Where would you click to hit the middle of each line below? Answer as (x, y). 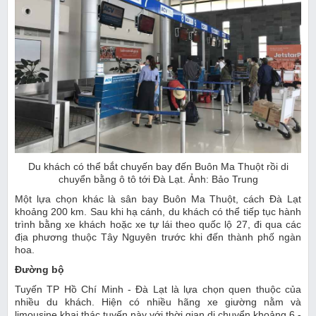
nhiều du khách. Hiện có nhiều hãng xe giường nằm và (158, 302)
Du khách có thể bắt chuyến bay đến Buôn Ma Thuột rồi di (158, 167)
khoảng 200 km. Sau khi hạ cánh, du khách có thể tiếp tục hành (158, 212)
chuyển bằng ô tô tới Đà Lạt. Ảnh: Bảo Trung (158, 180)
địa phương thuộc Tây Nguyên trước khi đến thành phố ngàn (158, 237)
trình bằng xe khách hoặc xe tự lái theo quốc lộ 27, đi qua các (158, 225)
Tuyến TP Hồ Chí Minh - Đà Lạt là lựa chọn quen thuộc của (158, 290)
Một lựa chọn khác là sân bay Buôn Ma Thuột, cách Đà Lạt (158, 199)
